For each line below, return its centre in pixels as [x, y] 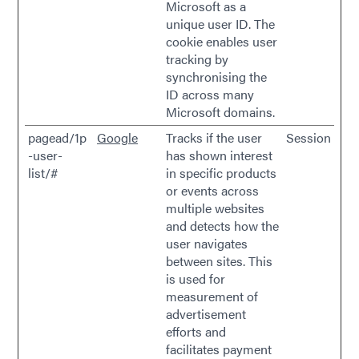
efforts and [196, 331]
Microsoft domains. [220, 112]
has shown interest [219, 155]
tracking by [197, 59]
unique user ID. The [220, 24]
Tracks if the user [214, 137]
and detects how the [222, 226]
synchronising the [216, 77]
